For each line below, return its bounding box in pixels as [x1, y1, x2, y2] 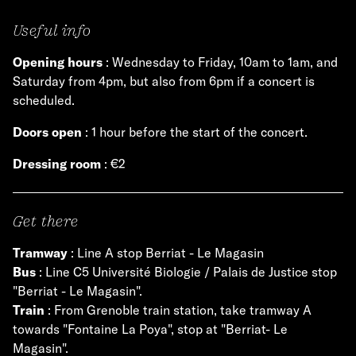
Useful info [13, 21, 91, 40]
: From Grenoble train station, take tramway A [48, 302, 311, 319]
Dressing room [13, 156, 101, 172]
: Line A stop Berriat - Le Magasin [71, 245, 264, 261]
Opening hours [13, 54, 103, 71]
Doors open [13, 124, 82, 141]
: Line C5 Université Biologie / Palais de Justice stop [39, 264, 337, 281]
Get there [13, 212, 79, 230]
